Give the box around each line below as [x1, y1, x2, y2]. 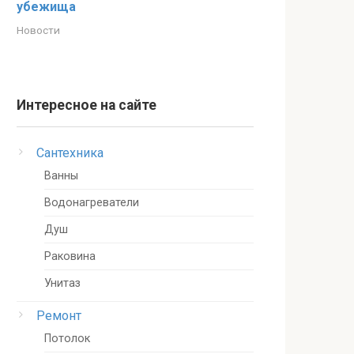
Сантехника [36, 145, 104, 160]
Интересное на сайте [17, 97, 156, 113]
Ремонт [36, 308, 81, 323]
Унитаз [44, 277, 81, 290]
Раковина [44, 250, 96, 263]
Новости [17, 24, 60, 36]
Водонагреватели [44, 196, 139, 209]
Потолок [44, 332, 90, 345]
